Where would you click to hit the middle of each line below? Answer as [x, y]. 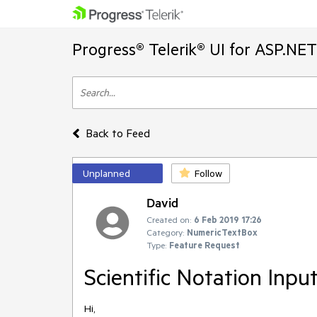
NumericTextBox [222, 232]
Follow [208, 173]
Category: [165, 232]
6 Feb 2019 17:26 [228, 219]
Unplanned [106, 173]
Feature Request [204, 245]
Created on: [169, 219]
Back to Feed [117, 133]
